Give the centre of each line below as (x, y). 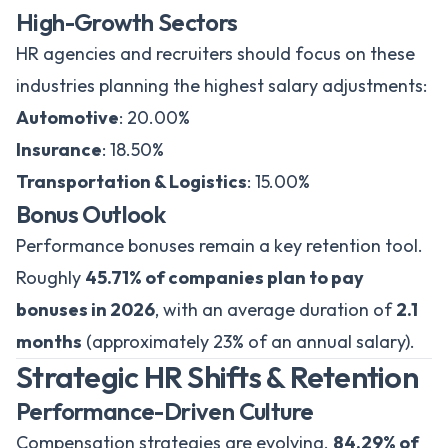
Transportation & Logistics (131, 181)
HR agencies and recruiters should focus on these (215, 53)
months (49, 341)
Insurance (59, 149)
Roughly (50, 277)
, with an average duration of (275, 309)
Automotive (67, 117)
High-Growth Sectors (127, 22)
